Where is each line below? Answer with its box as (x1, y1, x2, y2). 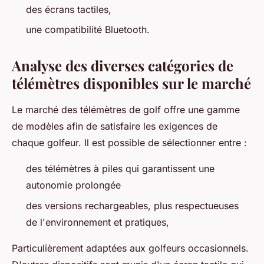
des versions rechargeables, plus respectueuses (26, 199, 239, 212)
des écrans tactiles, (26, 3, 111, 15)
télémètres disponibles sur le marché (12, 74, 251, 93)
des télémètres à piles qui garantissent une (26, 163, 214, 175)
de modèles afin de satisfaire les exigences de (12, 120, 217, 133)
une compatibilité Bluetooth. (26, 24, 150, 36)
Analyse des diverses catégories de (12, 56, 233, 75)
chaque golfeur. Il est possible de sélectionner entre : (12, 137, 247, 149)
